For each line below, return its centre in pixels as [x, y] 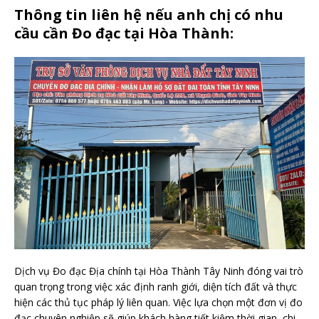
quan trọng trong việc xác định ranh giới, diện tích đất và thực [156, 286]
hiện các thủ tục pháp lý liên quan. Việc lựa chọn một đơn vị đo [158, 302]
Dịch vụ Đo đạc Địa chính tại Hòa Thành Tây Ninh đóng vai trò [159, 271]
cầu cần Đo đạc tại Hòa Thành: [124, 33]
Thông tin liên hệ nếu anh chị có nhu [149, 14]
